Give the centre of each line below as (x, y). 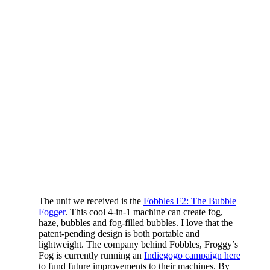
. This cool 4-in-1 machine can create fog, (144, 212)
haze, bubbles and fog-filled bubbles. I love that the (136, 222)
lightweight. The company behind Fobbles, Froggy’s (138, 244)
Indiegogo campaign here (192, 255)
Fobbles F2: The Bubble (190, 201)
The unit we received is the (91, 201)
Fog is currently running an (91, 255)
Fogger (52, 212)
